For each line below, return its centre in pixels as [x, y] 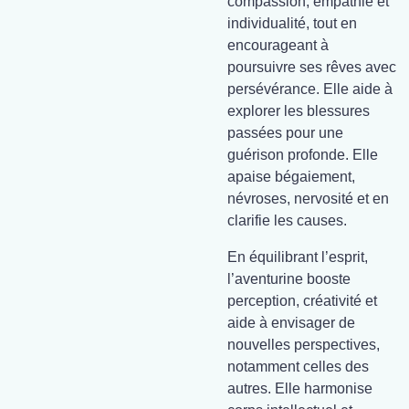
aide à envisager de [291, 323]
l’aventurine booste [289, 279]
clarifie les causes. [287, 220]
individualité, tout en [292, 23]
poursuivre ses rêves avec [312, 67]
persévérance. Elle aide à [310, 89]
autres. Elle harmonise [300, 388]
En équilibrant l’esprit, [298, 257]
